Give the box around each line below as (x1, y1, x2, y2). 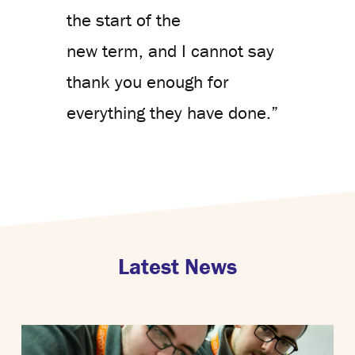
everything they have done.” (67, 101, 278, 124)
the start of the (67, 9, 181, 32)
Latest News (118, 253, 237, 281)
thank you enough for (67, 71, 229, 94)
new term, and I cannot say (67, 40, 274, 63)
